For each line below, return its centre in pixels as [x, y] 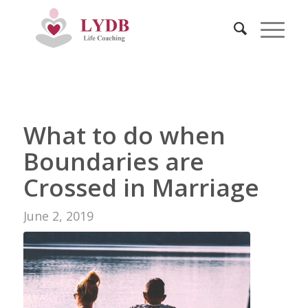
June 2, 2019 [58, 216]
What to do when [124, 135]
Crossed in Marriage [141, 187]
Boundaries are [113, 161]
